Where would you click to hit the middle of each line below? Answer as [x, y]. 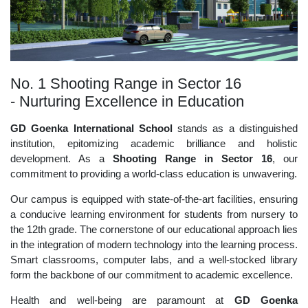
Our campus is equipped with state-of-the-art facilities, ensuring [154, 199]
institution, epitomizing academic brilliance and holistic [154, 144]
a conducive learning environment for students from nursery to [154, 214]
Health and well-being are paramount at [122, 300]
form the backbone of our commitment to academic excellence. [152, 275]
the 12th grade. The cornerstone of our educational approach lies [154, 230]
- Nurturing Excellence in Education [127, 102]
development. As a [62, 159]
